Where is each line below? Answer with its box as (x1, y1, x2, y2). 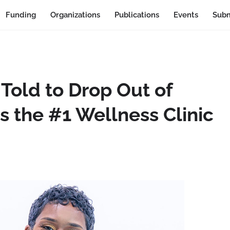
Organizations (50, 10, 100, 20)
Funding (5, 10, 36, 20)
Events (173, 10, 198, 20)
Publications (114, 10, 159, 20)
